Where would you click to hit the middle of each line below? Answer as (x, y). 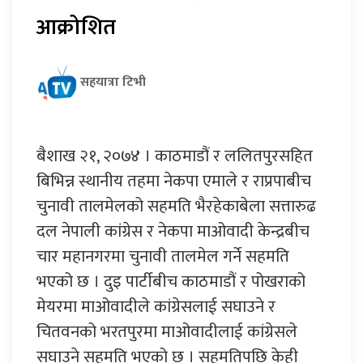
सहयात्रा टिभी (113, 82)
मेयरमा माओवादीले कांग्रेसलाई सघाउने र (156, 306)
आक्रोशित (79, 27)
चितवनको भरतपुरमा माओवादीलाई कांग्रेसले (167, 331)
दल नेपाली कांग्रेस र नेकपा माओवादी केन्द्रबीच (173, 231)
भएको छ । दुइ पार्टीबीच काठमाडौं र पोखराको (171, 281)
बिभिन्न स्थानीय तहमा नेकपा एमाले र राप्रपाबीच (174, 181)
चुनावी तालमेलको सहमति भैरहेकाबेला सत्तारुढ (176, 206)
